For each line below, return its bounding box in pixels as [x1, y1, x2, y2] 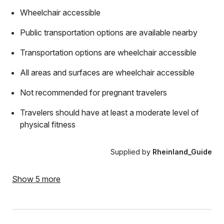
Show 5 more [12, 174, 60, 184]
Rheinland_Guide [152, 147, 212, 156]
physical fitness [20, 119, 75, 129]
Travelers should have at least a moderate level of [20, 107, 199, 117]
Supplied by [110, 147, 152, 156]
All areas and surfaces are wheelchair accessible [20, 67, 194, 77]
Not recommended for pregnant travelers [20, 87, 167, 97]
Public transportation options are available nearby [20, 27, 197, 37]
